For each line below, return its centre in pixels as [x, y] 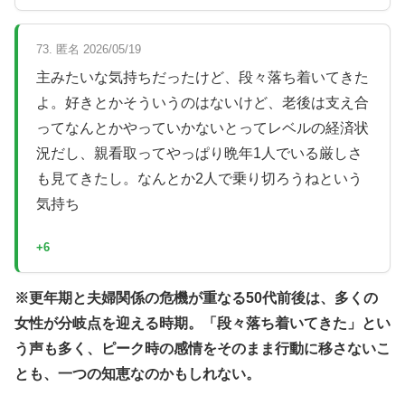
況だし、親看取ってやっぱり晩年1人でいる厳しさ [199, 153]
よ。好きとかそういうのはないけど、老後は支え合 [202, 102]
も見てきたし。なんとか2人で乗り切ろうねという [199, 178]
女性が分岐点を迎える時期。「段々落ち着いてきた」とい [202, 324]
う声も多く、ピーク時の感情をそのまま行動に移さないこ [202, 349]
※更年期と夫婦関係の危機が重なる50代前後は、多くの [196, 298]
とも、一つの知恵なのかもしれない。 [137, 374]
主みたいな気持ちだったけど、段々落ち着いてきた [202, 77]
